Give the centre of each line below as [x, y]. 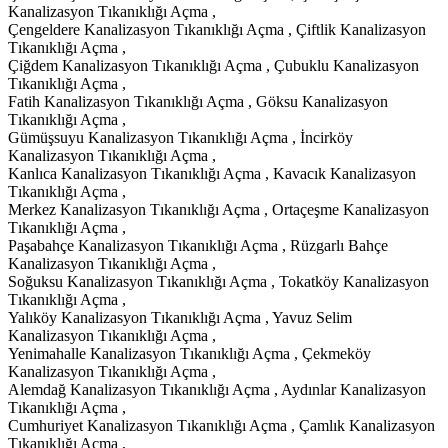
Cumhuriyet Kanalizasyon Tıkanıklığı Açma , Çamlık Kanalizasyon [221, 425]
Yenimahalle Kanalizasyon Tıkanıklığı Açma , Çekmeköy [189, 353]
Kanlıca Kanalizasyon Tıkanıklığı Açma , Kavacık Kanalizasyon [212, 173]
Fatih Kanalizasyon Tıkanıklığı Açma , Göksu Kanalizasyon [198, 101]
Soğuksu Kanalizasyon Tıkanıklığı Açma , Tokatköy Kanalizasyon [218, 281]
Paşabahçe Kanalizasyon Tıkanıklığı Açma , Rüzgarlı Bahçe [198, 245]
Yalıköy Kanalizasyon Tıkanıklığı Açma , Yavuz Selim [180, 317]
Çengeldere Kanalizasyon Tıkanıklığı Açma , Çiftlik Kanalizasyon [217, 29]
